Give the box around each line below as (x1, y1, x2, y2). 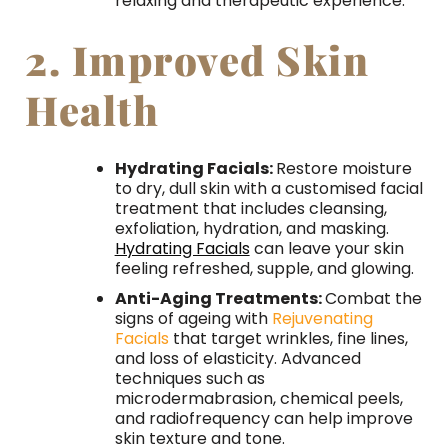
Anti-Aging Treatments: (114, 286, 325, 310)
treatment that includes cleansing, (114, 197, 387, 221)
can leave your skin (249, 237, 404, 261)
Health (25, 83, 159, 137)
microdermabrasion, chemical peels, (114, 386, 403, 410)
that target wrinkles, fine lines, (168, 326, 408, 350)
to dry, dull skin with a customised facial (114, 177, 423, 201)
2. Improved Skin (25, 33, 369, 87)
